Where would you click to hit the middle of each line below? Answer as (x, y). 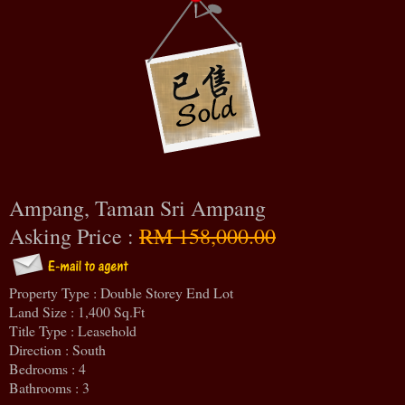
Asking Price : (74, 235)
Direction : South (57, 349)
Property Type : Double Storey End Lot (121, 292)
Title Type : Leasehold (73, 330)
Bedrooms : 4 (47, 368)
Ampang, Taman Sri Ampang (141, 207)
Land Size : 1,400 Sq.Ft (77, 311)
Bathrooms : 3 (49, 387)
